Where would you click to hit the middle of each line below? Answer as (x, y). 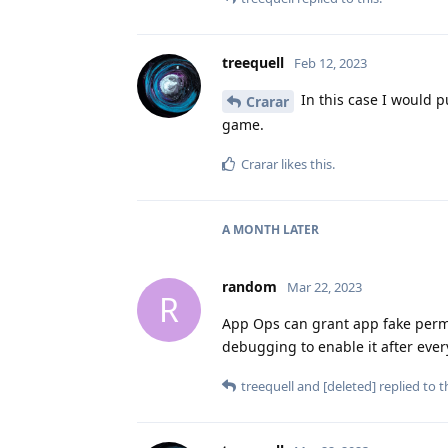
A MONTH (251, 229)
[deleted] (349, 385)
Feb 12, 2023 (330, 62)
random (249, 286)
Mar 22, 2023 (324, 286)
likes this (305, 163)
